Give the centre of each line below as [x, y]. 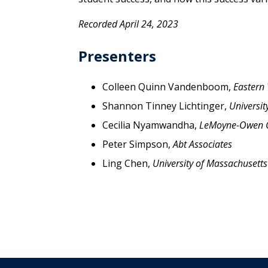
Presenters [117, 56]
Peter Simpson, [138, 144]
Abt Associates [202, 144]
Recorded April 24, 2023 [128, 24]
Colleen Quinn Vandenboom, [168, 86]
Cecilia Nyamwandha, [151, 125]
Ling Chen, [127, 163]
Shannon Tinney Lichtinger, [166, 106]
